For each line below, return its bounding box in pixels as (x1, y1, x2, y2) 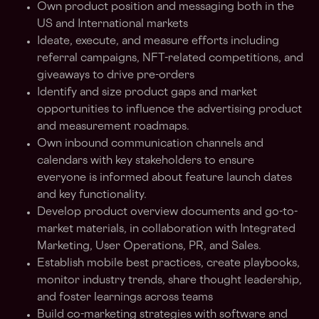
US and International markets (37, 19, 188, 30)
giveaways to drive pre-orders (37, 70, 194, 81)
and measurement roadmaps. (37, 122, 189, 132)
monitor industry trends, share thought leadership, (37, 276, 302, 286)
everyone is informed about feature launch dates (37, 173, 292, 184)
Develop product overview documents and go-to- (37, 207, 298, 218)
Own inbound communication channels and (37, 139, 263, 150)
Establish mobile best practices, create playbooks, (37, 258, 300, 269)
